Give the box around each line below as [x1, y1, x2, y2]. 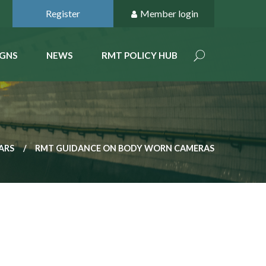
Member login [140, 8, 198, 19]
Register [46, 8, 80, 19]
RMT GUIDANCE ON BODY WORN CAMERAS [35, 143, 214, 153]
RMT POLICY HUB [102, 50, 178, 61]
